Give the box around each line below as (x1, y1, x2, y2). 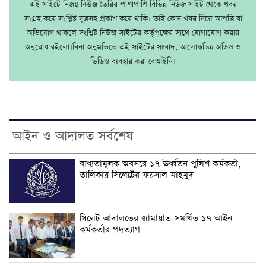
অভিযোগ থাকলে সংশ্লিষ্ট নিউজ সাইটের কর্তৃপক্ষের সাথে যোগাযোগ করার (27, 27, 239, 39)
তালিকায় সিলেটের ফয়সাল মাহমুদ (80, 169, 194, 182)
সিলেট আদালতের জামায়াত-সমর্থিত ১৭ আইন (80, 213, 232, 225)
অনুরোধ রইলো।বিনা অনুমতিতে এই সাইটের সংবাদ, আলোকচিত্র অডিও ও (25, 42, 241, 53)
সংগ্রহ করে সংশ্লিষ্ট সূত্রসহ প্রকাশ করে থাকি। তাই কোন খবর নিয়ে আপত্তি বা (24, 13, 242, 25)
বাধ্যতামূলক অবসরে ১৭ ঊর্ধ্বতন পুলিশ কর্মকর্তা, (80, 158, 241, 170)
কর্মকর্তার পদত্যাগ (80, 224, 140, 236)
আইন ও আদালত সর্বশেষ (12, 128, 133, 146)
